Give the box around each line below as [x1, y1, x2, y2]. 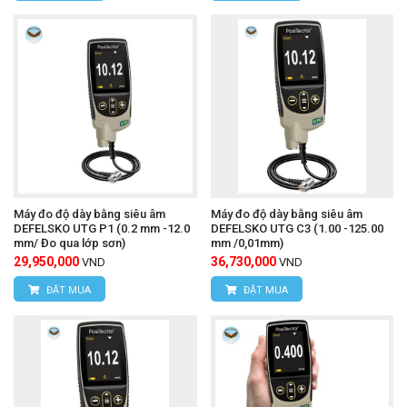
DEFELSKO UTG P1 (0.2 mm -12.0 [14, 221, 190, 235]
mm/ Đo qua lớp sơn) [14, 235, 125, 250]
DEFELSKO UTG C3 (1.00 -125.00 [210, 221, 383, 235]
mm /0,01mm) [210, 235, 283, 250]
